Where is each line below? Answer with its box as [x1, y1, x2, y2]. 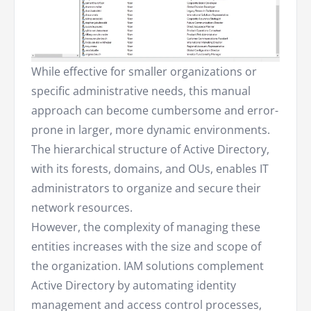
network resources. [31, 200, 133, 216]
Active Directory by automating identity [31, 278, 236, 294]
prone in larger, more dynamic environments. [31, 122, 270, 138]
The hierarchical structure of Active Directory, [31, 142, 269, 158]
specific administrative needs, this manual [31, 83, 251, 99]
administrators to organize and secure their [31, 180, 261, 196]
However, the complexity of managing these [31, 219, 260, 235]
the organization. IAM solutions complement [31, 258, 264, 274]
